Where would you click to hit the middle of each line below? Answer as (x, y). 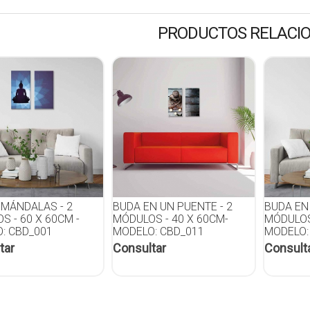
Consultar (139, 248)
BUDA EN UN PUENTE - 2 (172, 207)
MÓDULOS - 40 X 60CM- (170, 219)
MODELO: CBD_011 (158, 232)
